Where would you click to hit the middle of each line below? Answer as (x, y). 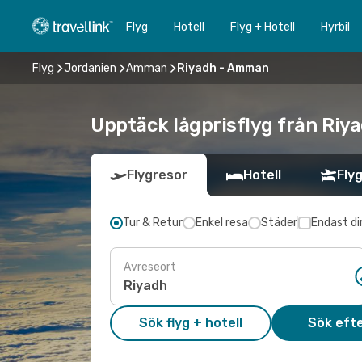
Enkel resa (222, 223)
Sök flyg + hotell (191, 323)
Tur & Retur (153, 223)
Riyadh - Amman (223, 68)
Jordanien (90, 68)
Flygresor (157, 175)
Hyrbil (335, 27)
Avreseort (150, 267)
